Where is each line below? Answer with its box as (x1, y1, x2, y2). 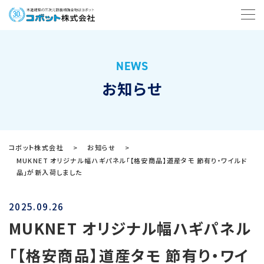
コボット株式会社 (9, 143, 64, 152)
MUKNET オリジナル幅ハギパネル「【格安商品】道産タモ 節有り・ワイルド (16, 156, 247, 165)
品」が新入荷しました (16, 167, 82, 177)
